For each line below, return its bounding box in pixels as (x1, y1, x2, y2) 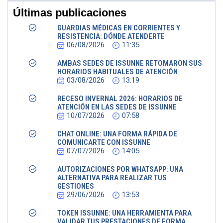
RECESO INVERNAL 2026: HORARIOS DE (57, 94, 183, 103)
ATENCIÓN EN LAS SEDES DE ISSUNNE (57, 103, 177, 111)
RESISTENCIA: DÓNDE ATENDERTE (57, 32, 165, 41)
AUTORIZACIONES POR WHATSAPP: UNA (57, 165, 184, 174)
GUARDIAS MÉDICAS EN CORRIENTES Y (57, 23, 181, 32)
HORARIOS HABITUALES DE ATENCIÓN (57, 67, 178, 76)
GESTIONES (57, 182, 95, 191)
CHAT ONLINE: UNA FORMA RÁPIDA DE (57, 129, 178, 138)
